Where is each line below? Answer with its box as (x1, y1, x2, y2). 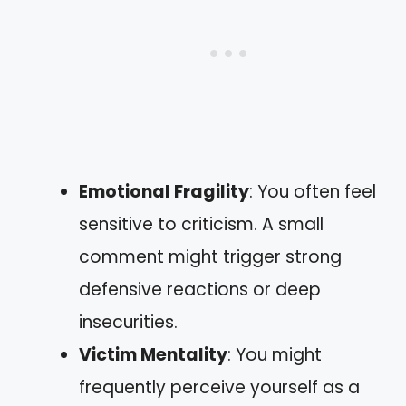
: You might (227, 343, 322, 367)
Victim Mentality (79, 343, 227, 367)
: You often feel (249, 179, 376, 204)
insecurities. (79, 310, 178, 334)
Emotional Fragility (79, 179, 249, 204)
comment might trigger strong (79, 245, 342, 269)
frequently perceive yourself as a (79, 375, 360, 400)
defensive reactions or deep (79, 277, 321, 302)
